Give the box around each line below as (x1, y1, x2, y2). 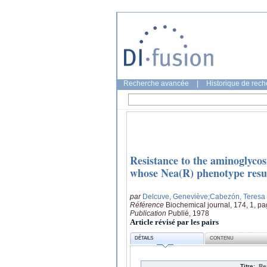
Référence (130, 200, 166, 209)
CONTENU (210, 235, 234, 241)
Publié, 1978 (168, 209, 209, 218)
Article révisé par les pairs (130, 217, 219, 226)
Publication (130, 209, 168, 218)
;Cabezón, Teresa (208, 192, 265, 201)
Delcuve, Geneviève (142, 192, 208, 201)
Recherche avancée (123, 79, 189, 88)
